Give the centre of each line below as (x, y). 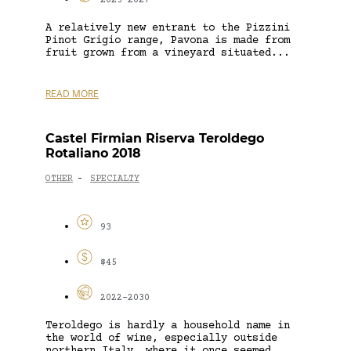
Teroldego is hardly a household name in (168, 326)
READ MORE (72, 93)
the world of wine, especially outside (161, 338)
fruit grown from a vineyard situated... (168, 53)
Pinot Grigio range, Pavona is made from (168, 40)
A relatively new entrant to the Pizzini (168, 28)
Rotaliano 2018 (93, 153)
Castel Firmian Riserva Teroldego (155, 138)
